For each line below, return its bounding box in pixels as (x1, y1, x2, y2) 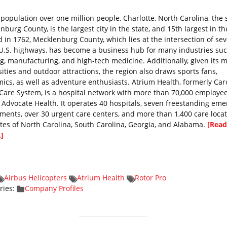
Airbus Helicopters (4, 173, 67, 182)
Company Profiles (24, 183, 84, 193)
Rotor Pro (134, 173, 166, 182)
